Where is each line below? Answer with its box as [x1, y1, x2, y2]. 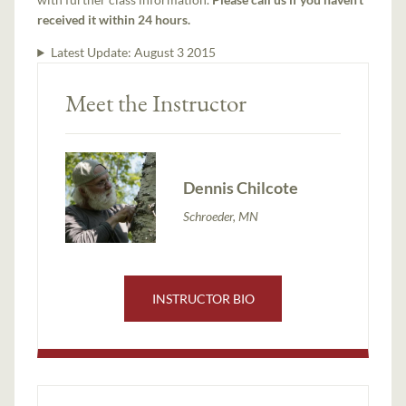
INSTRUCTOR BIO [151, 291, 255, 307]
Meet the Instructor [65, 87, 247, 120]
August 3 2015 [133, 44, 216, 61]
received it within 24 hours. [37, 12, 191, 28]
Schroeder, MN [183, 208, 259, 224]
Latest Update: [50, 44, 134, 61]
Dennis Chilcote [183, 177, 299, 198]
